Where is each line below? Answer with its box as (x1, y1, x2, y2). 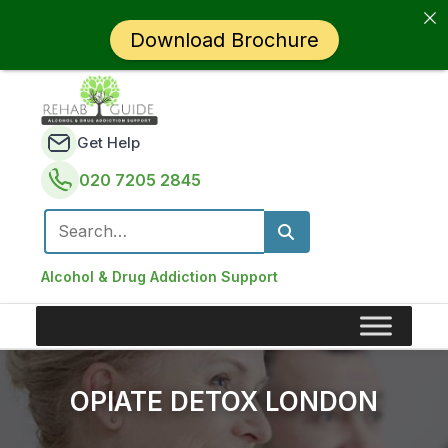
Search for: (43, 232, 130, 252)
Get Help (77, 133, 141, 152)
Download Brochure (129, 28, 319, 52)
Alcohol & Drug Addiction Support (41, 268, 279, 285)
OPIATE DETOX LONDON (70, 386, 378, 417)
